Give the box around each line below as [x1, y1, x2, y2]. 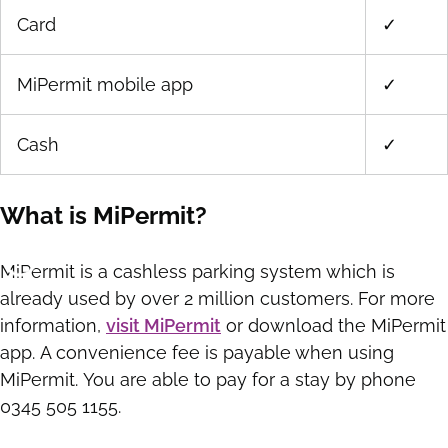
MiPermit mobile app [17, 74, 198, 96]
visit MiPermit [106, 315, 221, 337]
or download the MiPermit [221, 315, 446, 337]
